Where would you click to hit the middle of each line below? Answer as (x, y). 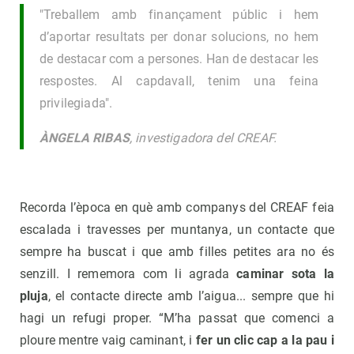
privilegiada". (76, 104)
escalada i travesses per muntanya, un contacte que (177, 230)
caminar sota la (285, 274)
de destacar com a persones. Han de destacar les (179, 59)
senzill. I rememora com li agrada (128, 274)
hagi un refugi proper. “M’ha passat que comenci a (177, 318)
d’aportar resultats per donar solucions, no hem (179, 37)
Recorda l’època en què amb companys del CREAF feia (177, 208)
